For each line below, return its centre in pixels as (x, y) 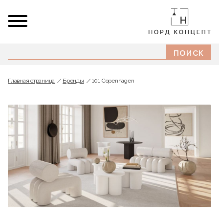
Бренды (73, 81)
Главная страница (32, 81)
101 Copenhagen (113, 81)
